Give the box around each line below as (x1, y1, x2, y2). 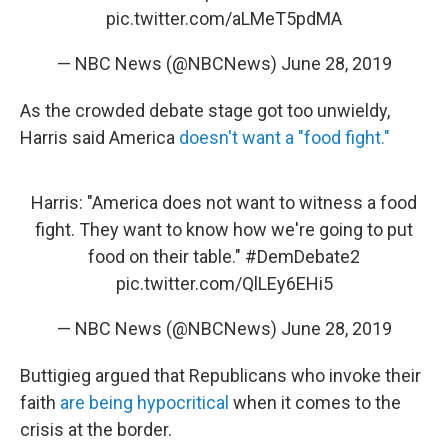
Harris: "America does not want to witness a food (31, 192, 417, 214)
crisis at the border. (20, 419, 172, 441)
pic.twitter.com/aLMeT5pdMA (106, 8, 342, 30)
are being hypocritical (60, 392, 229, 414)
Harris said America (20, 127, 179, 149)
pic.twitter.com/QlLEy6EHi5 (115, 273, 333, 295)
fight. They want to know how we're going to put (35, 219, 413, 241)
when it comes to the (229, 392, 401, 414)
